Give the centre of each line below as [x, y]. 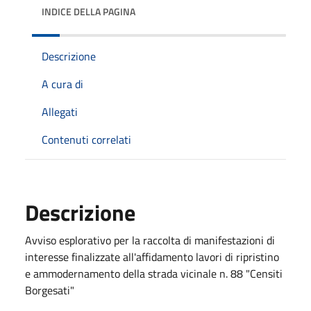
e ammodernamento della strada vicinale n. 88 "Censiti [154, 273]
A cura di [62, 84]
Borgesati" [50, 290]
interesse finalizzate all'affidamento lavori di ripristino [152, 257]
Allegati [60, 111]
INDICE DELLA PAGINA [89, 11]
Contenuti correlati [86, 139]
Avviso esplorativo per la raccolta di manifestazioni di [150, 240]
